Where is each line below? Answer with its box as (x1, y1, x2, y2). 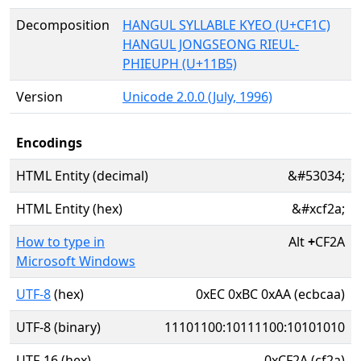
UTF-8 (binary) (16, 318, 101, 336)
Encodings (16, 134, 82, 151)
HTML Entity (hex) (16, 200, 122, 218)
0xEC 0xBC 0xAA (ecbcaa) (196, 285, 345, 303)
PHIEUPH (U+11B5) (122, 55, 237, 73)
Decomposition (16, 16, 110, 34)
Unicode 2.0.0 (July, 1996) (122, 88, 272, 106)
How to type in (16, 233, 105, 251)
